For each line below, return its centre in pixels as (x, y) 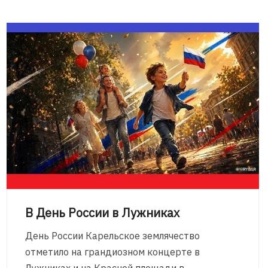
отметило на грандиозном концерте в (113, 252)
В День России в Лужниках (103, 212)
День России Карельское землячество (113, 235)
